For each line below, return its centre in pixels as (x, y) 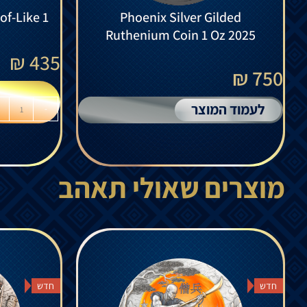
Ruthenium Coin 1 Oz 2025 (181, 35)
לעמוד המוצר (228, 110)
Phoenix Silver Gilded (181, 17)
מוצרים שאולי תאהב (172, 188)
